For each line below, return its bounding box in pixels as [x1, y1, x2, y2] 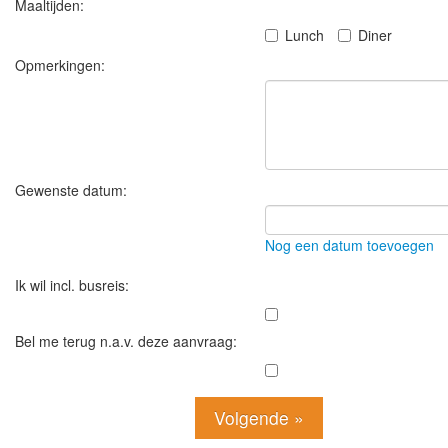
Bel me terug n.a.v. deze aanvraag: [15, 330, 237, 351]
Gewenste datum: [15, 180, 127, 200]
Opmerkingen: [15, 55, 105, 75]
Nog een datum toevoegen [265, 235, 434, 255]
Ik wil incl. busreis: [15, 275, 129, 295]
